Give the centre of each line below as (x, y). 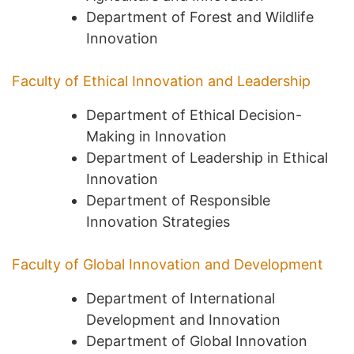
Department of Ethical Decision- (194, 115)
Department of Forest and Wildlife (200, 17)
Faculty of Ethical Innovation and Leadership (161, 81)
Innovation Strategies (158, 221)
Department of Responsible (178, 200)
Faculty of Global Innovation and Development (168, 264)
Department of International (181, 298)
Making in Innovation (156, 136)
